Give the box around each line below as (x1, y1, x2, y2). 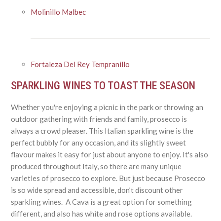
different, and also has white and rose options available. (11, 209, 192, 218)
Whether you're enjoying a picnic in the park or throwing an (11, 102, 204, 111)
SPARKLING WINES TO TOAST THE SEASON (11, 79, 196, 92)
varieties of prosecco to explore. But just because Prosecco (11, 173, 206, 183)
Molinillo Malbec (31, 7, 86, 17)
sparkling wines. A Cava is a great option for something (11, 197, 192, 206)
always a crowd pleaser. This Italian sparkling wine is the (11, 126, 194, 135)
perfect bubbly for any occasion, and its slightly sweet (11, 138, 186, 147)
